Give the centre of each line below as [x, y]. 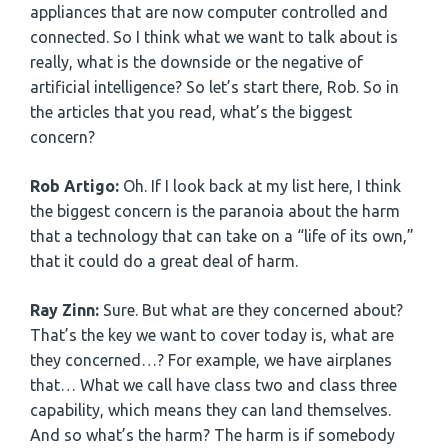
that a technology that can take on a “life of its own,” [222, 235]
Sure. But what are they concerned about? [251, 309]
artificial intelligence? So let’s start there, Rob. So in [214, 86]
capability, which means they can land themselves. [212, 409]
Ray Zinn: [64, 309]
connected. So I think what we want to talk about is [214, 36]
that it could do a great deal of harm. [164, 260]
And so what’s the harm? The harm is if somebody [212, 434]
